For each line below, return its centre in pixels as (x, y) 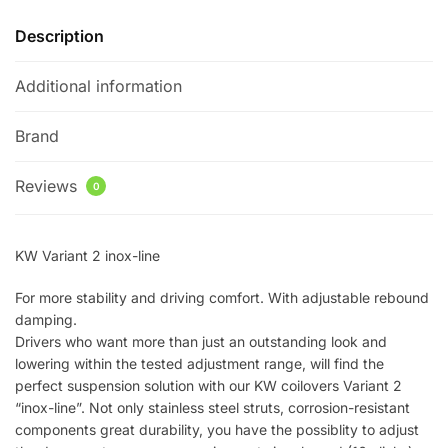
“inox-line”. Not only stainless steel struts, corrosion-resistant (212, 407)
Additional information (98, 86)
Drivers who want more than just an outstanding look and (201, 341)
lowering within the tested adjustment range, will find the (199, 363)
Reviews (48, 186)
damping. (46, 319)
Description (59, 36)
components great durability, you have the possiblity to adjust (217, 429)
